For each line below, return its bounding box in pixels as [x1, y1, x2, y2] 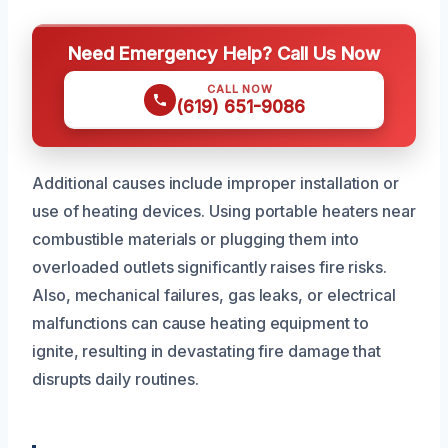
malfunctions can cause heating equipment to [32, 312, 369, 333]
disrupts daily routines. [32, 368, 200, 389]
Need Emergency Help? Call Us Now [68, 41, 380, 64]
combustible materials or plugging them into [32, 228, 359, 249]
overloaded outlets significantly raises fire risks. [32, 256, 387, 277]
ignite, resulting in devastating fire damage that [32, 340, 382, 361]
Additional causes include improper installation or [32, 172, 400, 193]
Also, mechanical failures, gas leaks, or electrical [32, 284, 396, 305]
